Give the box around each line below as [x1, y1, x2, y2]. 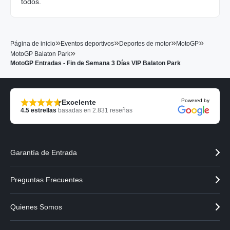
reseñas [108, 107, 132, 114]
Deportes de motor [119, 40, 171, 48]
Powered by [181, 98, 209, 104]
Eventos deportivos [61, 40, 114, 48]
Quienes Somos [10, 203, 62, 212]
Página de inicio [10, 40, 55, 48]
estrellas [29, 107, 56, 114]
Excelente [62, 98, 96, 107]
